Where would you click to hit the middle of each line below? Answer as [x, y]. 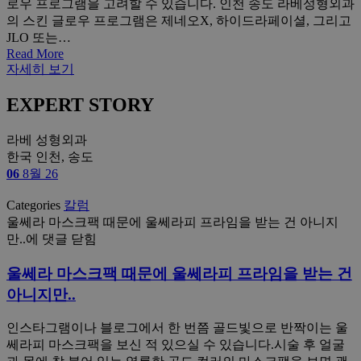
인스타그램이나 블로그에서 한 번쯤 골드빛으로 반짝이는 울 [177, 328]
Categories [33, 205]
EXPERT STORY [80, 104]
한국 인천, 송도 [50, 156]
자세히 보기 [40, 69]
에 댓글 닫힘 [61, 239]
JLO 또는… [39, 37]
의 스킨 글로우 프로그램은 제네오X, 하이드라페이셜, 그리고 [179, 21]
